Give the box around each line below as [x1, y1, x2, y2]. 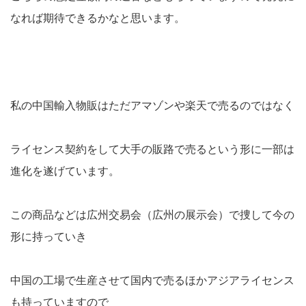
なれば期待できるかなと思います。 [10, 12, 185, 25]
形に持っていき [10, 231, 87, 243]
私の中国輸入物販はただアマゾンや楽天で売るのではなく [10, 100, 294, 112]
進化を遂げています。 [10, 165, 120, 178]
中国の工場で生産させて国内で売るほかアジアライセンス [10, 275, 294, 287]
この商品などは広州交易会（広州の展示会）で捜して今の [10, 209, 294, 221]
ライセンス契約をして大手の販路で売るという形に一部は [10, 143, 294, 156]
